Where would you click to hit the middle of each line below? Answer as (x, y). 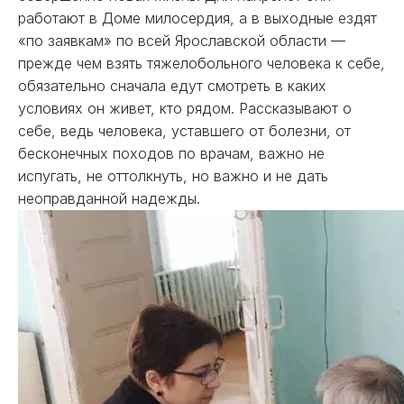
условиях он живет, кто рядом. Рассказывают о (185, 108)
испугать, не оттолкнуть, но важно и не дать (173, 176)
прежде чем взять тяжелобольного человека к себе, (202, 63)
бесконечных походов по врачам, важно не (171, 153)
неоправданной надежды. (109, 198)
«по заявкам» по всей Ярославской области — (182, 41)
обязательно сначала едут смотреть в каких (172, 86)
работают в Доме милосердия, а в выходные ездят (197, 18)
